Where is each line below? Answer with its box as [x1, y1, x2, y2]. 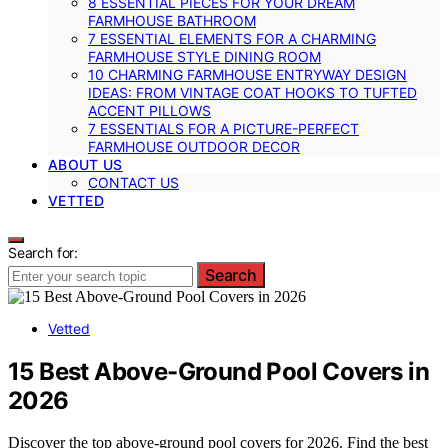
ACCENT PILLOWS [88, 101, 211, 119]
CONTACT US [88, 173, 179, 191]
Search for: [8, 243, 79, 261]
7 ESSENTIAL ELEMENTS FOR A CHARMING [88, 29, 376, 47]
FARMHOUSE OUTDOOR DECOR [88, 137, 300, 155]
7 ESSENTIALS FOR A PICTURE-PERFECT [88, 119, 359, 137]
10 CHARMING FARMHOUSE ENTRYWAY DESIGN [88, 65, 407, 83]
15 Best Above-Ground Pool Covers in [8, 356, 429, 386]
